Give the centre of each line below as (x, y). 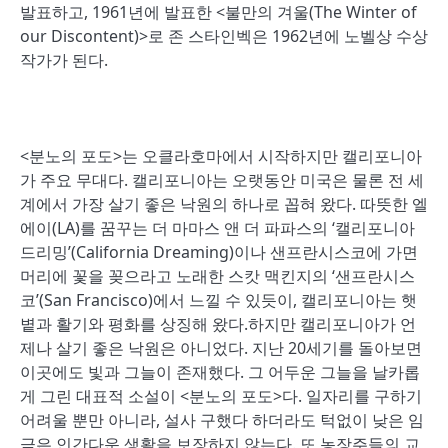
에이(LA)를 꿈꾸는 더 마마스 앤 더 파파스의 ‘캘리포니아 (217, 228)
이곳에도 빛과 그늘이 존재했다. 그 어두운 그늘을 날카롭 (220, 372)
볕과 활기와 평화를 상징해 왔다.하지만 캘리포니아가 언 (218, 324)
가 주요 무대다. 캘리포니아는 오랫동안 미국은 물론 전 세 (222, 180)
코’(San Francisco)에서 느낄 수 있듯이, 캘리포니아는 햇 (218, 300)
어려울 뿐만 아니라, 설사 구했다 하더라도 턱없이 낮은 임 (222, 420)
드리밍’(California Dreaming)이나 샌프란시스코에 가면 (219, 252)
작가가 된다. (64, 60)
